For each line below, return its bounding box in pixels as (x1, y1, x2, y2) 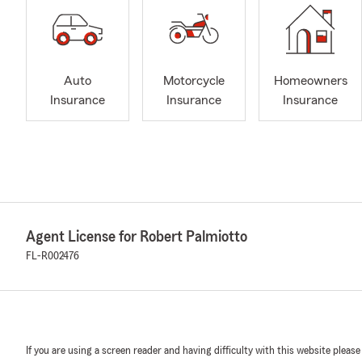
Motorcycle (163, 74, 225, 88)
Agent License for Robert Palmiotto (26, 229, 247, 245)
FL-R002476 (26, 250, 79, 262)
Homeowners (273, 74, 347, 88)
